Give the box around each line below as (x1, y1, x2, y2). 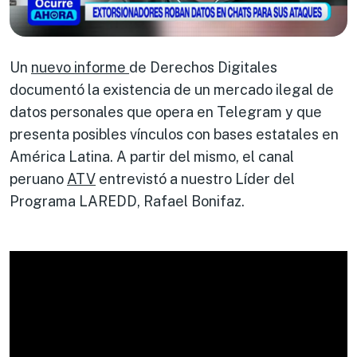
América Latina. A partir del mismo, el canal (10, 147, 294, 165)
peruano (10, 170, 67, 187)
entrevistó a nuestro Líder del (96, 170, 295, 187)
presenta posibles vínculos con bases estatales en (10, 125, 339, 143)
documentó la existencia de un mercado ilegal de (10, 80, 334, 98)
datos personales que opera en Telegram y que (10, 103, 322, 120)
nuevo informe (31, 58, 129, 76)
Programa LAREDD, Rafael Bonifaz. (10, 192, 245, 210)
